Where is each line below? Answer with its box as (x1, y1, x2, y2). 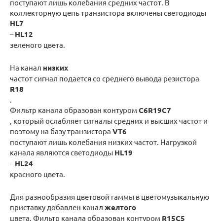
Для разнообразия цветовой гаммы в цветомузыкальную (10, 192, 209, 202)
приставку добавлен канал (10, 202, 105, 212)
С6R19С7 (139, 105, 171, 115)
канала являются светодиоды (10, 147, 114, 157)
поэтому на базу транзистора (10, 126, 112, 136)
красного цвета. (10, 169, 65, 179)
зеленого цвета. (10, 40, 65, 50)
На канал (10, 63, 43, 73)
